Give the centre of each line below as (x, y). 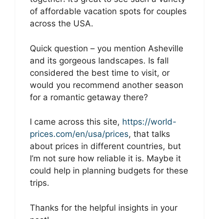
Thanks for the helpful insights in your (104, 208)
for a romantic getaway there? (89, 97)
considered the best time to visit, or (100, 73)
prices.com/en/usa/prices (79, 134)
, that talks (149, 134)
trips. (40, 183)
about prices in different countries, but (105, 146)
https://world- (149, 122)
